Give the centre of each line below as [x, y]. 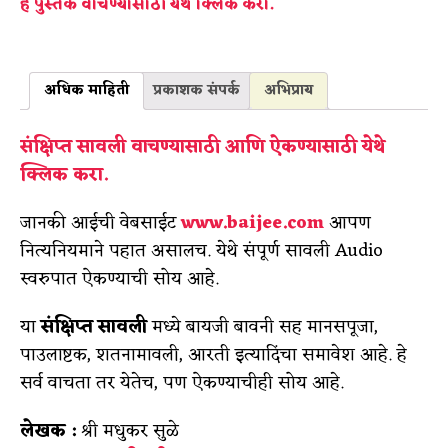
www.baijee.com [252, 223]
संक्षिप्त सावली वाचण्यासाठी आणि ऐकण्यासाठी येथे [202, 147]
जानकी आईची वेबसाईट [100, 223]
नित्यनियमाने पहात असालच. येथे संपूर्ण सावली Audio [201, 251]
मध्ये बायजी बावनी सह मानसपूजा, [265, 327]
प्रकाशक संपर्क [196, 91]
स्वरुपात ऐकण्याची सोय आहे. [119, 279]
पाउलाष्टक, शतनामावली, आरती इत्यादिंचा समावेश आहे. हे [213, 355]
